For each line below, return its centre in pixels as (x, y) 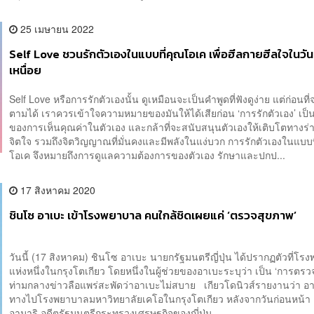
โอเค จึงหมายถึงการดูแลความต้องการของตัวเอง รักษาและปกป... (148, 155)
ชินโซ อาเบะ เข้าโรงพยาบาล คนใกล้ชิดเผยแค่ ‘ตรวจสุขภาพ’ (153, 216)
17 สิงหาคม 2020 (57, 190)
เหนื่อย (26, 70)
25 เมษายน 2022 (56, 28)
